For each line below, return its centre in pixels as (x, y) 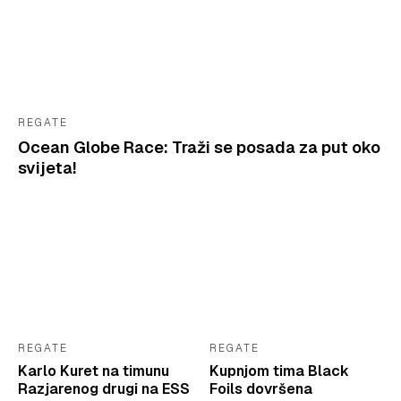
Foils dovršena (261, 388)
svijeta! (47, 168)
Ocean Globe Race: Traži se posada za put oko (199, 148)
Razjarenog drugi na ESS (104, 388)
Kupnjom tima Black (279, 371)
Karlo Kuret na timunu (94, 371)
